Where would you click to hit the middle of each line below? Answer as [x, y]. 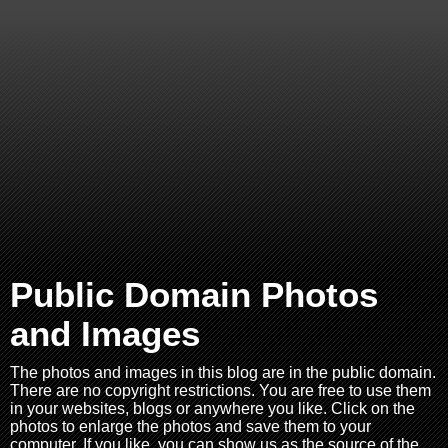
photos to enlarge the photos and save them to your [190, 426]
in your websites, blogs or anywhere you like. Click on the [212, 408]
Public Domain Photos [194, 295]
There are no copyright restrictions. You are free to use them [220, 390]
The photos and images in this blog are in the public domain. [223, 372]
